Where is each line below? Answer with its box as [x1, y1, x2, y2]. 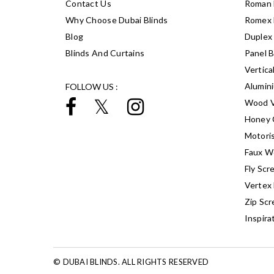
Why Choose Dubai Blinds [65, 14, 168, 25]
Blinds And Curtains [65, 47, 145, 58]
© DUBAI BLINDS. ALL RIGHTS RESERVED [53, 256, 209, 267]
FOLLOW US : [65, 81, 118, 92]
